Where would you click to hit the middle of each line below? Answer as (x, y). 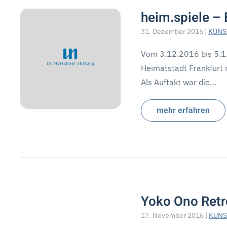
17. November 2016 (173, 215)
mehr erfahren (183, 110)
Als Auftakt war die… (179, 82)
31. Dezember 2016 (172, 31)
